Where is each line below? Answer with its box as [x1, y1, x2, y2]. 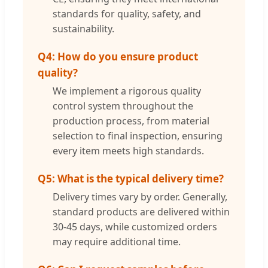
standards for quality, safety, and [53, 7, 201, 20]
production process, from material [53, 114, 209, 127]
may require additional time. [53, 234, 181, 248]
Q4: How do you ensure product [38, 49, 198, 63]
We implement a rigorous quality [53, 84, 201, 98]
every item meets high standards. [53, 144, 204, 157]
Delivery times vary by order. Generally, [53, 190, 227, 203]
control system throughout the [53, 99, 193, 112]
